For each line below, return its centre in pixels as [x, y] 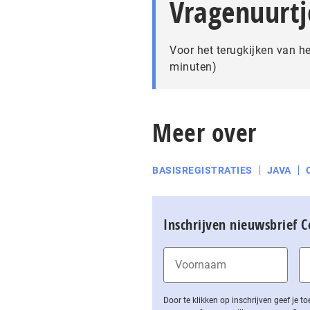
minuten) [193, 67]
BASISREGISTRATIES [202, 170]
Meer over [204, 133]
